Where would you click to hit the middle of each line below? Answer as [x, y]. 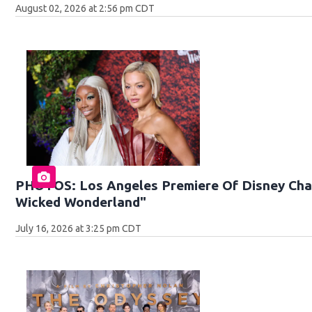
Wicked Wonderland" [81, 202]
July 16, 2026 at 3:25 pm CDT [79, 228]
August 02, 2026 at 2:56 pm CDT [85, 8]
